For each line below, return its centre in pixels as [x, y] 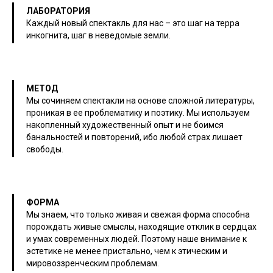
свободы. [45, 149]
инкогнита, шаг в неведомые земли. [98, 35]
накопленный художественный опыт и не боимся [125, 125]
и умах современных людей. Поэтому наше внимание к [136, 239]
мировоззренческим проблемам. [93, 263]
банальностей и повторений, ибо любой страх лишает [134, 137]
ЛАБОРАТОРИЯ [58, 11]
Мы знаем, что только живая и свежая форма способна [138, 214]
